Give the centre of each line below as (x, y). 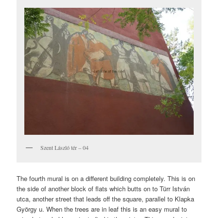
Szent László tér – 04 (65, 148)
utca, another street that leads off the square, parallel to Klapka (106, 199)
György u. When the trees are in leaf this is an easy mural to (102, 209)
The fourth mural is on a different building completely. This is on (106, 178)
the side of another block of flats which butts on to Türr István (103, 188)
